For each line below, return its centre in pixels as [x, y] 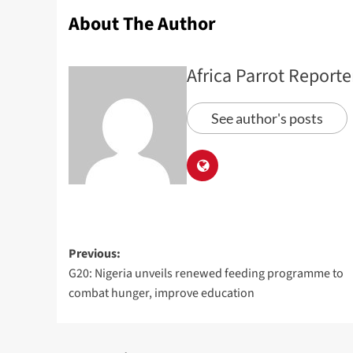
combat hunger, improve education [162, 293]
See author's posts [267, 118]
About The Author [142, 24]
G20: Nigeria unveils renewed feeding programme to [206, 273]
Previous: [95, 253]
